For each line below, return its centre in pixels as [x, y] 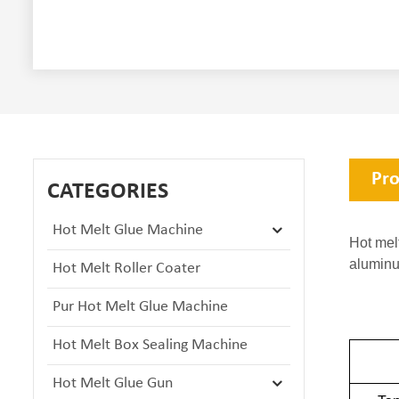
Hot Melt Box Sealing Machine [150, 345]
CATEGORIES [108, 191]
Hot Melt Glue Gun [113, 383]
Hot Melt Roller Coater [126, 268]
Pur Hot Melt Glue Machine [140, 306]
